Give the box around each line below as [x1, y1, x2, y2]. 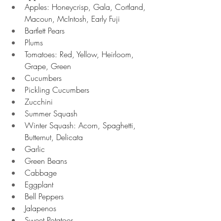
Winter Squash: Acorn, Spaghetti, [25, 120, 138, 131]
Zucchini [25, 96, 55, 107]
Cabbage [25, 167, 62, 178]
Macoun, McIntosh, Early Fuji [25, 13, 122, 24]
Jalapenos [25, 203, 59, 214]
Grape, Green [25, 61, 74, 72]
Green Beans [25, 155, 70, 166]
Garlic [25, 144, 45, 154]
